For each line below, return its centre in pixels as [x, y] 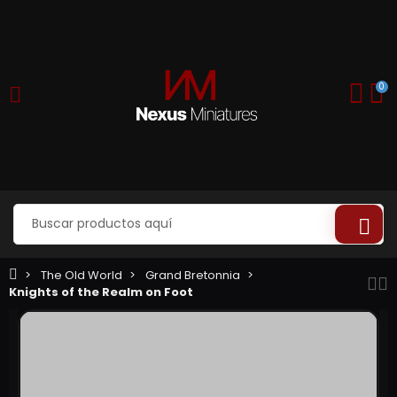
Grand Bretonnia [193, 275]
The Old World [82, 275]
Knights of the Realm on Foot [101, 292]
